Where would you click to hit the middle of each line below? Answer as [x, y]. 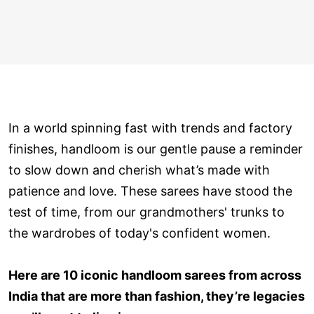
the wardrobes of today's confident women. [139, 233]
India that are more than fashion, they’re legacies [157, 296]
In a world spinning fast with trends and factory [150, 128]
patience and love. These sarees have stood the [150, 191]
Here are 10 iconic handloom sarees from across [155, 275]
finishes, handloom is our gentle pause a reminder [156, 149]
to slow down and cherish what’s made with [139, 170]
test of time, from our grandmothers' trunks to [146, 212]
